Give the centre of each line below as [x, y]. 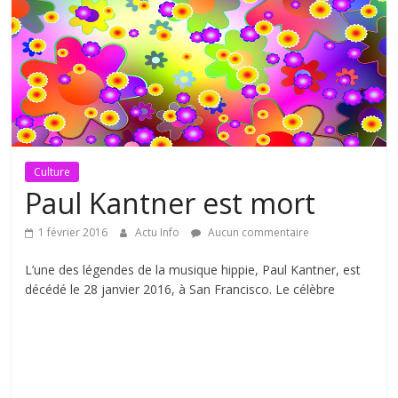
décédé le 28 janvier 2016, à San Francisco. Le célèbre [180, 290]
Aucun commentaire [258, 233]
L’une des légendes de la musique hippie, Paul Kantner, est [193, 270]
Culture [52, 172]
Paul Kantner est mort [171, 203]
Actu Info [159, 233]
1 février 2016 [73, 233]
